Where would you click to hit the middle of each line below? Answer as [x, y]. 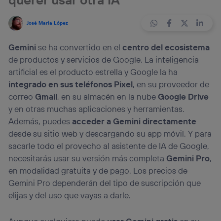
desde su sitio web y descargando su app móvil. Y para [110, 134]
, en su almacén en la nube [108, 97]
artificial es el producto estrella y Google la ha [93, 72]
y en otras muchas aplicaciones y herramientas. [97, 109]
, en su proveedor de [171, 84]
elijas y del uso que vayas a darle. [70, 195]
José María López [47, 23]
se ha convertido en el [79, 47]
